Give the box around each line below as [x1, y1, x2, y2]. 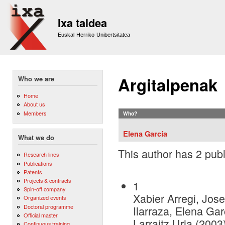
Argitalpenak [118, 73, 217, 96]
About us [23, 100, 45, 108]
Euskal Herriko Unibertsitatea [58, 32, 131, 38]
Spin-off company [23, 185, 65, 193]
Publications [23, 159, 52, 167]
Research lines [23, 150, 59, 159]
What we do [18, 133, 54, 143]
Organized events [23, 193, 66, 202]
